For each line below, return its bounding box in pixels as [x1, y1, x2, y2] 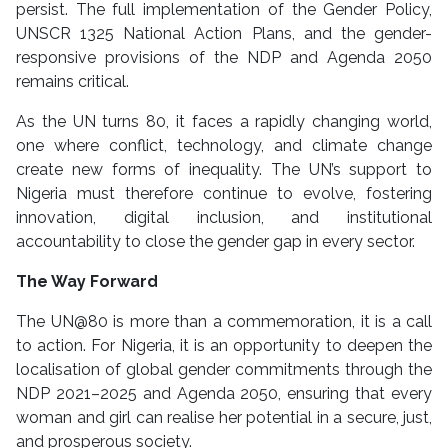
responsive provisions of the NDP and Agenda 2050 [16, 48, 432, 68]
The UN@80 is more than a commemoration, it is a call [16, 312, 432, 332]
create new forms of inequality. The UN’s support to [16, 160, 432, 180]
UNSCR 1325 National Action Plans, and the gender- [16, 24, 432, 44]
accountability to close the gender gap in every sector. [16, 232, 415, 252]
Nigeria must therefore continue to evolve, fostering [16, 184, 432, 204]
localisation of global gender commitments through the [16, 360, 432, 380]
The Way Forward [16, 272, 158, 292]
